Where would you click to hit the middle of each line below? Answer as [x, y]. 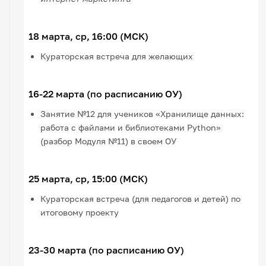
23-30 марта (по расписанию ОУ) [107, 250]
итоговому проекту [80, 212]
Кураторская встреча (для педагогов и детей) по [141, 198]
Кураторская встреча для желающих [117, 56]
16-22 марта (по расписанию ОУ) [106, 94]
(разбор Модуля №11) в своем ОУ [109, 141]
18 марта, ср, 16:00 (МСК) [89, 36]
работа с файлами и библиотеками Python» [131, 127]
